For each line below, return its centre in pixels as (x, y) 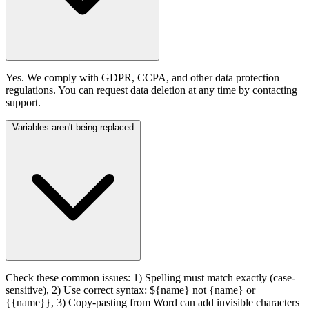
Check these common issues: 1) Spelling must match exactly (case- (150, 277)
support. (23, 102)
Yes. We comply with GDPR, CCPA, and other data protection (142, 77)
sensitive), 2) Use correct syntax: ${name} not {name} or (130, 290)
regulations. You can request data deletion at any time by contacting (151, 90)
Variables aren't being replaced (73, 127)
